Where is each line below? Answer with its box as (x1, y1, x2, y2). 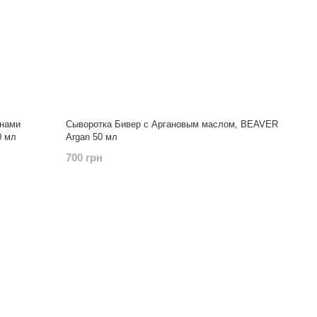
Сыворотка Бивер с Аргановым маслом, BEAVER (66, 119, 279, 129)
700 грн (66, 151, 103, 163)
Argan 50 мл (66, 132, 118, 142)
